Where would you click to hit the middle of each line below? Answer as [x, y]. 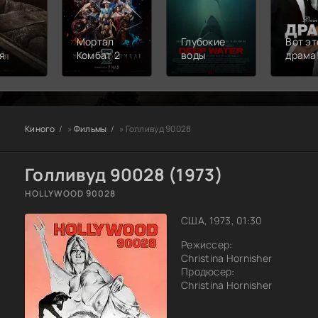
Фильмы [90, 128]
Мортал [95, 41]
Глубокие [203, 41]
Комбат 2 [98, 55]
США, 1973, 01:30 [222, 220]
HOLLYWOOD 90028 [70, 193]
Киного [40, 128]
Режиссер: [207, 244]
